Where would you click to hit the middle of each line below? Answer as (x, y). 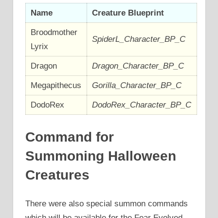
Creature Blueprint (128, 13)
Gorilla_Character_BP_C (137, 86)
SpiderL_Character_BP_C (139, 39)
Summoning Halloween (101, 156)
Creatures (57, 175)
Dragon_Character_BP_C (138, 66)
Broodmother (54, 33)
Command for (70, 137)
